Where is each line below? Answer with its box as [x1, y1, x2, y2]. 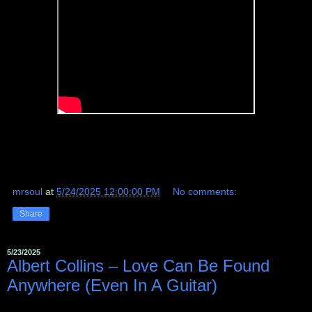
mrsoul [13, 186, 42, 198]
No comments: [173, 186, 237, 198]
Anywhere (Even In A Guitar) [7, 276, 217, 295]
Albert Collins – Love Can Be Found [7, 256, 270, 276]
